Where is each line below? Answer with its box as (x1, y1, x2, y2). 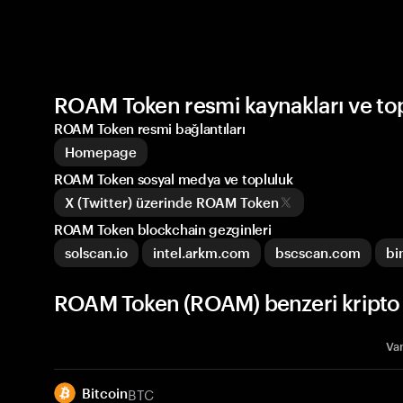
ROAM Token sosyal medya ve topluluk (54, 171, 293, 187)
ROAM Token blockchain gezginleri (54, 221, 272, 237)
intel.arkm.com (153, 245, 250, 261)
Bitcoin (82, 385, 128, 401)
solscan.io (65, 245, 128, 261)
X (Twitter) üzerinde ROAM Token (65, 194, 279, 210)
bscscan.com (275, 245, 361, 261)
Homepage (65, 144, 137, 160)
